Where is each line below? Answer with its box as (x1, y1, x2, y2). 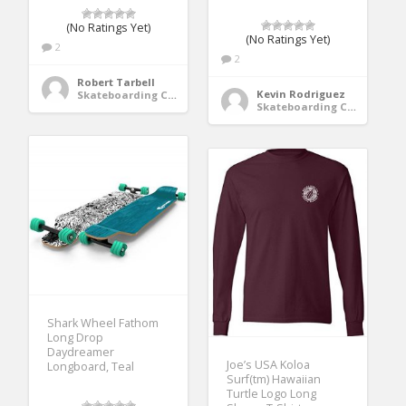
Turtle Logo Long (227, 385, 317, 401)
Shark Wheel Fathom (47, 314, 159, 331)
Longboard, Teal (47, 358, 135, 374)
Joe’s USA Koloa (227, 356, 311, 372)
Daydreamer (47, 343, 115, 360)
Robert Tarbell (77, 75, 156, 90)
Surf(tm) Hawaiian (227, 371, 322, 387)
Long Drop (47, 329, 104, 345)
